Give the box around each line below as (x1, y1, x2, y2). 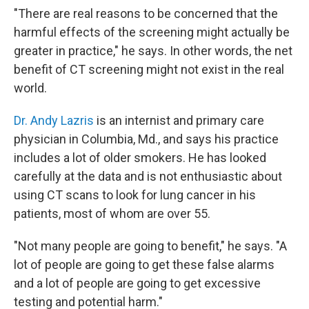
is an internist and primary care (94, 113, 264, 128)
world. (14, 81, 47, 95)
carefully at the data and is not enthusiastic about (14, 169, 282, 183)
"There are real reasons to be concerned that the (14, 6, 278, 21)
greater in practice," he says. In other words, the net (14, 43, 292, 58)
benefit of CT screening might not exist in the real (14, 62, 284, 77)
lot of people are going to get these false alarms (14, 257, 275, 272)
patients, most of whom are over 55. (14, 206, 210, 221)
